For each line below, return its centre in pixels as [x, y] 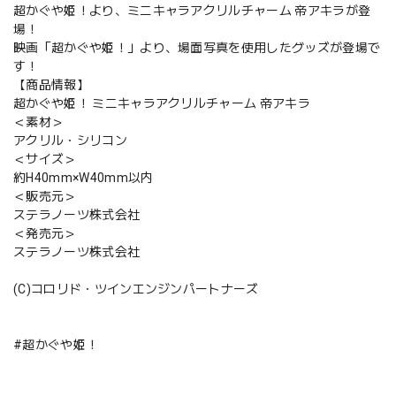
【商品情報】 [51, 85]
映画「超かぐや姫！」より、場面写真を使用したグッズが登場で [197, 48]
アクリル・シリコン [70, 141]
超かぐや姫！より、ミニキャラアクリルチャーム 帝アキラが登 [192, 11]
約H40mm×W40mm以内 [84, 178]
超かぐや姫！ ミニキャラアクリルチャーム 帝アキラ [162, 103]
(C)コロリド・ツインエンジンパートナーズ [136, 289]
